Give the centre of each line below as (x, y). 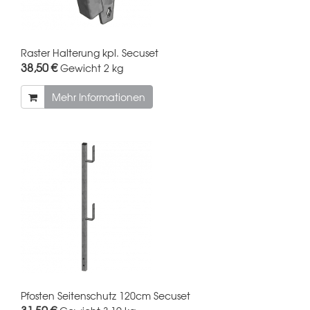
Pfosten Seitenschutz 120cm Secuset (106, 295)
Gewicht (81, 67)
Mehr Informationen (99, 97)
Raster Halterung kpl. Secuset (90, 52)
